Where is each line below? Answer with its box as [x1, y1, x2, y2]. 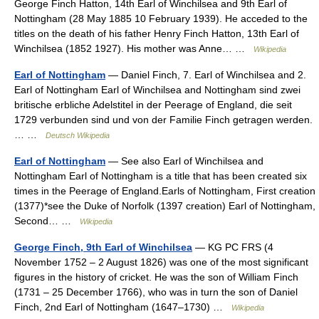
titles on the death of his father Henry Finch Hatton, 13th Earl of [14, 28, 299, 40]
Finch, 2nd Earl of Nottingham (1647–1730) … [14, 301, 231, 313]
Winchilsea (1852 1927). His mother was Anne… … [14, 43, 253, 55]
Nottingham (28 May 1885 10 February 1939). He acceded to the [14, 13, 308, 25]
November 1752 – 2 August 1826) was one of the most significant [14, 256, 308, 268]
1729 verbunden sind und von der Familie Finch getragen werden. [14, 114, 313, 126]
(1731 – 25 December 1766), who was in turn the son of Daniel [14, 286, 298, 298]
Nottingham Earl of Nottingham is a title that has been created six [14, 170, 307, 182]
